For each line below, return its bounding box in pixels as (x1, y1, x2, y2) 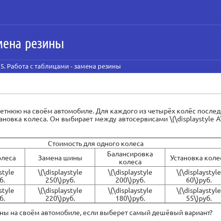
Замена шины (37, 152, 82, 162)
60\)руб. (185, 175, 212, 184)
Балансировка (107, 148, 153, 158)
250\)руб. (45, 175, 75, 184)
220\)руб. (45, 193, 75, 202)
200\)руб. (115, 175, 145, 184)
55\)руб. (185, 193, 212, 202)
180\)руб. (115, 193, 145, 202)
